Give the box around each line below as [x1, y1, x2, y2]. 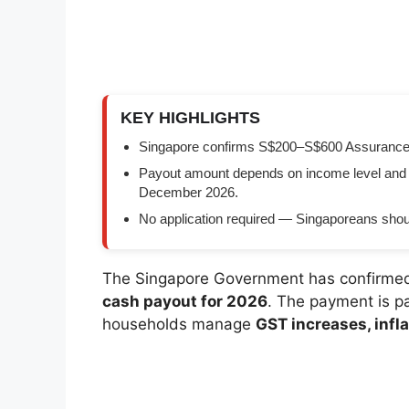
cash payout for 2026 [102, 292, 267, 311]
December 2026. [139, 184, 238, 201]
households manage [102, 315, 256, 334]
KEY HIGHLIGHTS [121, 109, 260, 128]
